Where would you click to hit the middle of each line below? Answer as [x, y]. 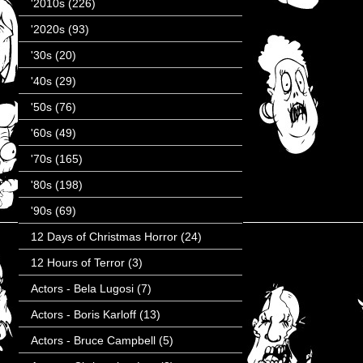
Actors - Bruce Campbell [93, 340]
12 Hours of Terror [78, 262]
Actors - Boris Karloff [83, 314]
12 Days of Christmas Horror [104, 236]
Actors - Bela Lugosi [82, 288]
